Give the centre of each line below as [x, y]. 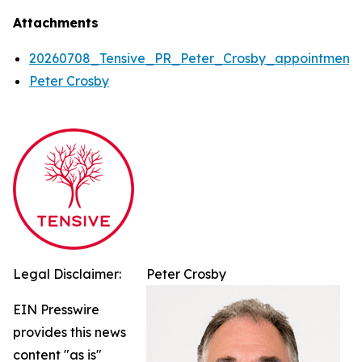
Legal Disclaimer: [67, 274]
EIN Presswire [56, 309]
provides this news [69, 332]
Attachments [56, 22]
